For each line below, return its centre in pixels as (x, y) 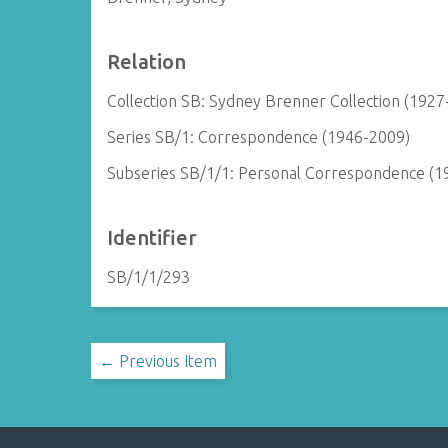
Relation (147, 61)
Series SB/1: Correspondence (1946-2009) (259, 137)
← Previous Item (158, 361)
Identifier (152, 237)
